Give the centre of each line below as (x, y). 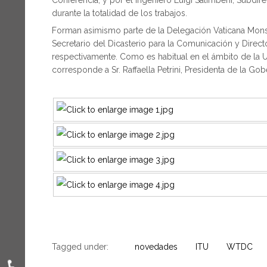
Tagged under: (80, 246)
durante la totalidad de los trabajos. (119, 13)
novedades (156, 246)
